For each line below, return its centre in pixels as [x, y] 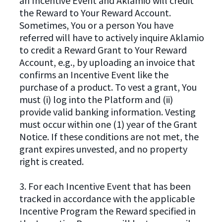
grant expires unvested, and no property [103, 149]
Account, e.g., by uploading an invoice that [107, 62]
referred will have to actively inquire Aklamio [111, 37]
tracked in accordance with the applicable [107, 198]
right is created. [51, 161]
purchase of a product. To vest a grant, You [108, 87]
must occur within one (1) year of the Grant [108, 124]
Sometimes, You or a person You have [96, 25]
